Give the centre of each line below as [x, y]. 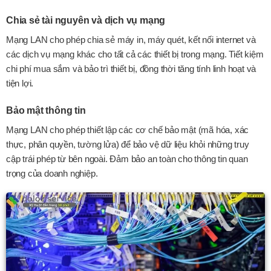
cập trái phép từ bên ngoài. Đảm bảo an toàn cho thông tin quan [127, 158]
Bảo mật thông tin [46, 110]
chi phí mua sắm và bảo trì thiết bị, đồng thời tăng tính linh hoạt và [131, 69]
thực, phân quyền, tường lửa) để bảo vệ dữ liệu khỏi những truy [128, 144]
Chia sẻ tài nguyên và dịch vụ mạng [86, 21]
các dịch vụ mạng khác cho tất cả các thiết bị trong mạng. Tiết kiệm [135, 54]
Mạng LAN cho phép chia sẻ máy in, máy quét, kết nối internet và [131, 40]
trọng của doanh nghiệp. [52, 173]
